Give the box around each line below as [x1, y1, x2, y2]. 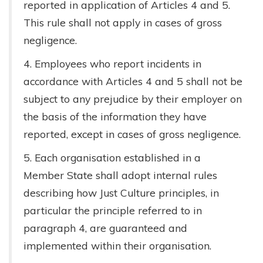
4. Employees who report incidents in [23, 57, 201, 70]
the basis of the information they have [23, 110, 207, 123]
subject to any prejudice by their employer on [23, 92, 242, 105]
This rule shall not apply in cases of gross [23, 16, 222, 29]
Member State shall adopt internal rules [23, 168, 217, 181]
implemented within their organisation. [23, 239, 211, 252]
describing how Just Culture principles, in [23, 186, 219, 199]
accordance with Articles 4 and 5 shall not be [23, 75, 242, 87]
